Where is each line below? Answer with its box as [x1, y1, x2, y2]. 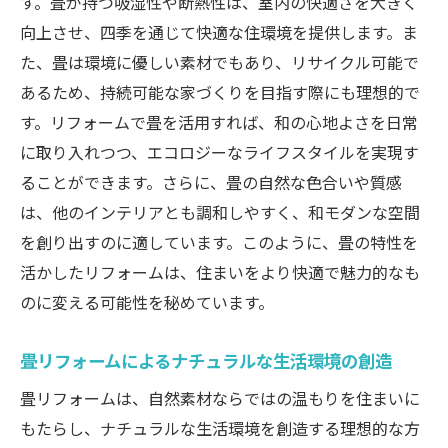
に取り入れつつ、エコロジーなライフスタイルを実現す [20, 140, 419, 165]
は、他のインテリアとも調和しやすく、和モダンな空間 [20, 200, 420, 225]
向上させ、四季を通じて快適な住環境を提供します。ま [20, 20, 418, 45]
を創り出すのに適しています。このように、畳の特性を [20, 230, 418, 255]
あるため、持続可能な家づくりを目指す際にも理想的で [20, 80, 420, 105]
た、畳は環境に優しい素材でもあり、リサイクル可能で [20, 50, 419, 75]
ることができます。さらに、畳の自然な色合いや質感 [20, 170, 402, 195]
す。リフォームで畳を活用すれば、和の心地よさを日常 [20, 110, 418, 135]
